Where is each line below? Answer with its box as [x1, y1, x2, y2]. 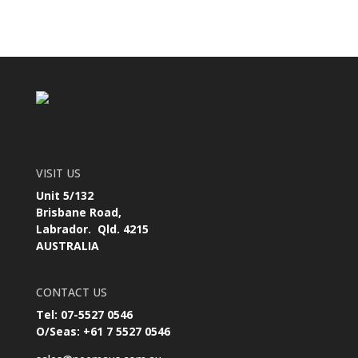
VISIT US [35, 165, 81, 181]
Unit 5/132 [35, 188, 93, 204]
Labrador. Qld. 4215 [35, 221, 149, 237]
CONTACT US [35, 284, 107, 300]
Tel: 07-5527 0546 [35, 307, 133, 323]
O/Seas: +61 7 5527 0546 [35, 324, 170, 340]
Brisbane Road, [35, 205, 121, 221]
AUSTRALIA [35, 238, 99, 254]
